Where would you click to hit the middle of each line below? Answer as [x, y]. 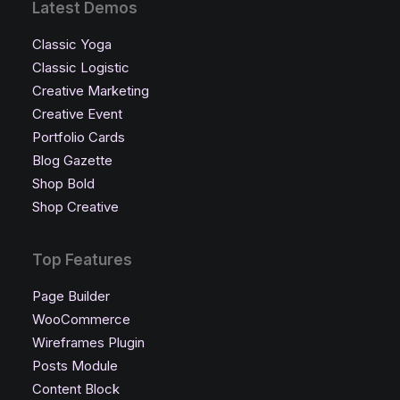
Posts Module [75, 366]
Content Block [76, 389]
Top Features [82, 260]
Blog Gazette [72, 160]
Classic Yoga [72, 44]
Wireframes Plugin [88, 342]
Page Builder [71, 296]
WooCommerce [81, 319]
